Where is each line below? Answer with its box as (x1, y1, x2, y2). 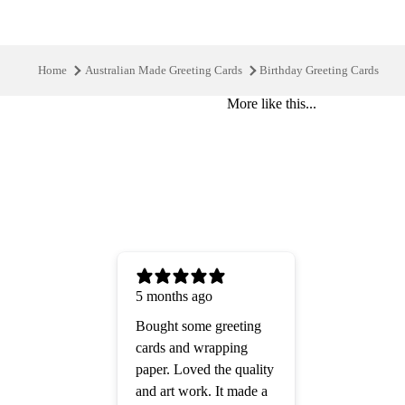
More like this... (226, 96, 316, 112)
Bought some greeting (136, 318, 261, 334)
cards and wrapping (136, 340, 248, 356)
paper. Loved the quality (136, 362, 274, 378)
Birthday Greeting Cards (259, 63, 379, 78)
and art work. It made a (136, 383, 268, 400)
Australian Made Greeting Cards (84, 63, 242, 78)
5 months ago (136, 288, 212, 305)
